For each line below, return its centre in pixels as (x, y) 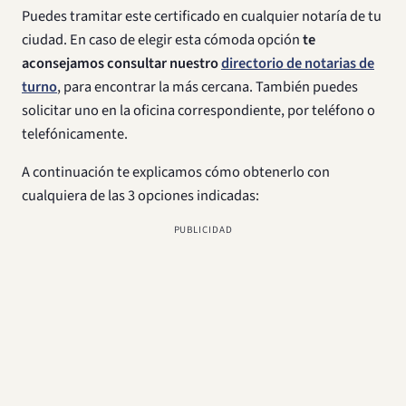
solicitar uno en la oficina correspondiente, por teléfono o (198, 111)
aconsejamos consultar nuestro (121, 63)
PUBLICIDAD (203, 230)
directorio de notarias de (298, 63)
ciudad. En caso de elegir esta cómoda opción (162, 40)
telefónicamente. (75, 134)
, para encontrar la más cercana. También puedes (208, 87)
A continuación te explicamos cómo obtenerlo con (176, 172)
